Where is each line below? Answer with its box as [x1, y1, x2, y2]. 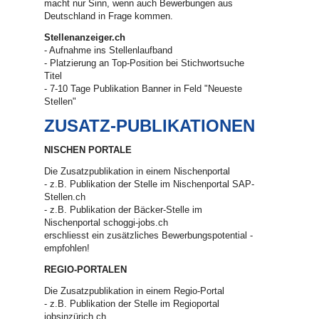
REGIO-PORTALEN [44, 264, 127, 275]
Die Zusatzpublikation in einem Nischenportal [44, 166, 231, 177]
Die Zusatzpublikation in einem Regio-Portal [44, 286, 225, 296]
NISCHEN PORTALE [44, 145, 132, 155]
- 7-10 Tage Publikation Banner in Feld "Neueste [44, 83, 243, 94]
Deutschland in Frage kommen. [44, 11, 174, 21]
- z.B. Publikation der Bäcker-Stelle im [44, 204, 203, 215]
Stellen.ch [44, 192, 86, 202]
